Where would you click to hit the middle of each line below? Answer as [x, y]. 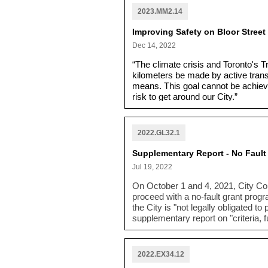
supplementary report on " [182, 218]
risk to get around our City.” [185, 97]
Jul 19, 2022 [152, 167]
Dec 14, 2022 [154, 45]
